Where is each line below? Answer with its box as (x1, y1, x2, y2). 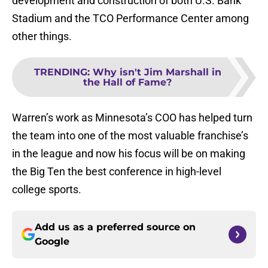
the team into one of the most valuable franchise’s (12, 129, 248, 142)
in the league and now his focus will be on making (12, 147, 245, 160)
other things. (12, 30, 72, 43)
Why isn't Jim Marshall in (92, 66, 221, 78)
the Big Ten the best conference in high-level (12, 165, 221, 178)
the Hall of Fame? (83, 77, 172, 89)
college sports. (12, 183, 81, 196)
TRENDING (33, 66, 87, 78)
